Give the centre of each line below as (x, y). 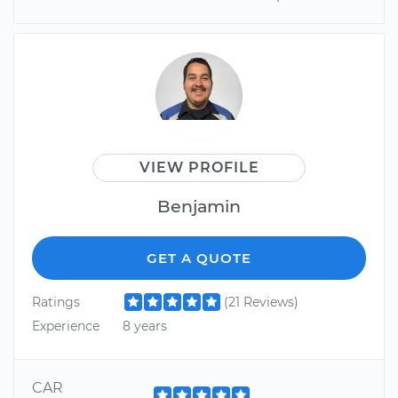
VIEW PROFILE (199, 167)
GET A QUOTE (199, 258)
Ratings (56, 302)
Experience (66, 326)
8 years (144, 326)
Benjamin (199, 206)
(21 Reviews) (261, 302)
